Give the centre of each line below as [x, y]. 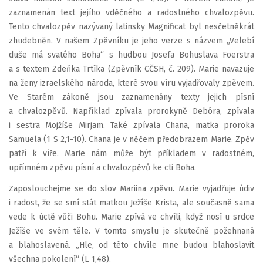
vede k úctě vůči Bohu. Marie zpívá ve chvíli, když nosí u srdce [131, 217]
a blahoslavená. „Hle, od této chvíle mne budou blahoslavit [131, 245]
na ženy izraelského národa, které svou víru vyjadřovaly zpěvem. [131, 83]
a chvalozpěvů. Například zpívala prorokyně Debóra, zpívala [131, 111]
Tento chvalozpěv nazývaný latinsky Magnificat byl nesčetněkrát [131, 27]
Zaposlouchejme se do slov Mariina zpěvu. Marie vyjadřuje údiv [131, 188]
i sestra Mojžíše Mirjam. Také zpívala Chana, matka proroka [131, 125]
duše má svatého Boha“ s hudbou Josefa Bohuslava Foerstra [131, 55]
